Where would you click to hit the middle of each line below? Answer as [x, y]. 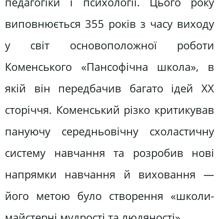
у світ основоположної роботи [109, 45]
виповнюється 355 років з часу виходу [109, 23]
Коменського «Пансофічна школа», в [109, 66]
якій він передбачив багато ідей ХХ [109, 88]
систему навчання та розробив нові [109, 153]
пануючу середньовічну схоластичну [109, 131]
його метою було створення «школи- [109, 196]
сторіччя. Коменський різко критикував [109, 109]
